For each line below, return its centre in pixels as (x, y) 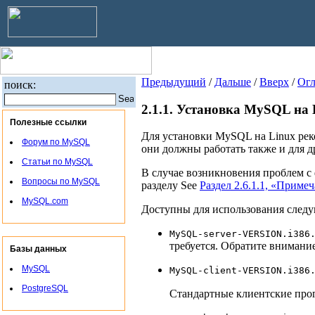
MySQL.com (45, 201)
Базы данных (38, 249)
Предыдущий (174, 82)
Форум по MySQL (56, 142)
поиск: (20, 85)
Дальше (233, 82)
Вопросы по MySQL (61, 181)
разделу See (171, 186)
